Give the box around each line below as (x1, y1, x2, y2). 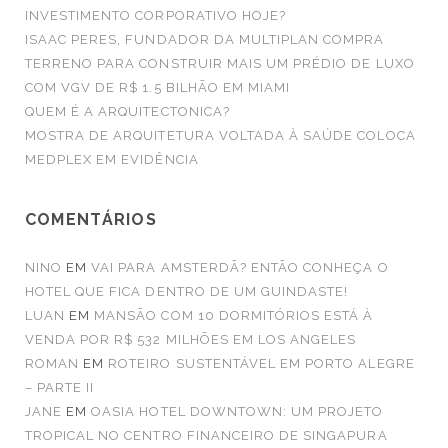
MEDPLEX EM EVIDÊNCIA (24, 152, 199, 168)
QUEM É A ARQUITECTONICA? (24, 104, 230, 120)
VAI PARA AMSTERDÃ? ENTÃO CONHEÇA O (91, 260, 389, 276)
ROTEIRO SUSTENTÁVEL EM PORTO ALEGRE (108, 356, 415, 372)
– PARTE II (24, 380, 95, 396)
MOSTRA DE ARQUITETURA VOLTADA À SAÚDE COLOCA (24, 128, 416, 144)
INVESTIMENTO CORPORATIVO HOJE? (24, 8, 287, 24)
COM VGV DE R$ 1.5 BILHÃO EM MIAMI (24, 80, 291, 96)
